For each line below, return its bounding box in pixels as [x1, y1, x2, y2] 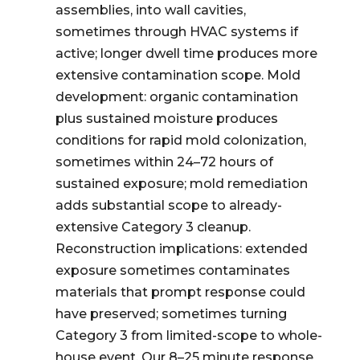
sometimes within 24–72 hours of [55, 154, 273, 170]
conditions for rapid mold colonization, [55, 133, 306, 148]
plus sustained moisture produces [55, 111, 278, 126]
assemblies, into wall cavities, [55, 2, 246, 18]
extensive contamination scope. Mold [55, 67, 301, 83]
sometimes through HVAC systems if [55, 24, 298, 39]
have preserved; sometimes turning [55, 306, 287, 321]
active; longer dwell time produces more [55, 46, 317, 61]
